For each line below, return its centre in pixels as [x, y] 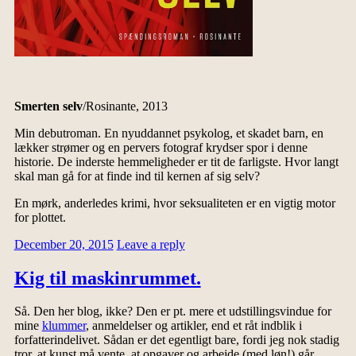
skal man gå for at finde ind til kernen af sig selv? [137, 176]
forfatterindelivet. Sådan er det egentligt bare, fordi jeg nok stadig [176, 340]
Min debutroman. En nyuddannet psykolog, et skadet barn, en [168, 133]
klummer [64, 326]
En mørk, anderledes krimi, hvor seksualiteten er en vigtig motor [174, 203]
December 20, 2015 [64, 244]
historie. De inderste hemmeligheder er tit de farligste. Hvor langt [176, 161]
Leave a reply [151, 244]
